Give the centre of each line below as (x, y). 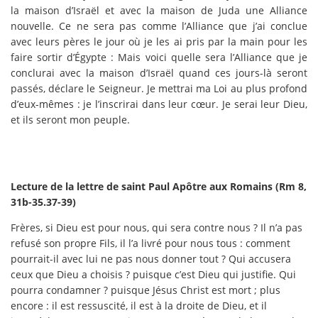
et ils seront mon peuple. (70, 119)
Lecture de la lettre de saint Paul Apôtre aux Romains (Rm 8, (159, 186)
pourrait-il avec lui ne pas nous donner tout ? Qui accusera (151, 258)
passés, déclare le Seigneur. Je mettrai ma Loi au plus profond (159, 88)
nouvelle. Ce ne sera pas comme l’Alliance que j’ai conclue (159, 26)
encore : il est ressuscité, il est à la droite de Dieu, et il (139, 305)
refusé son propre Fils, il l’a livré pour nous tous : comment (150, 243)
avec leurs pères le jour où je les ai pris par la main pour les (159, 41)
